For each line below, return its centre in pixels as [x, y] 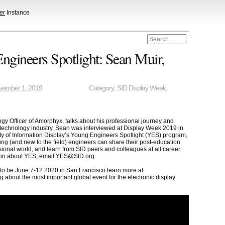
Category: [103, 88]
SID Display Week [142, 88]
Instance [17, 12]
